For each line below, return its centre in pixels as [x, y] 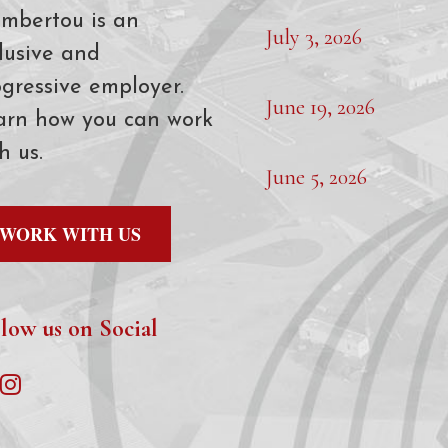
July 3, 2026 [314, 37]
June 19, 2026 [320, 107]
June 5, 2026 [316, 177]
